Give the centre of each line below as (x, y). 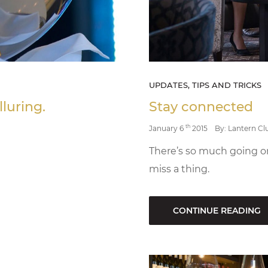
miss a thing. (179, 169)
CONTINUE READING (217, 210)
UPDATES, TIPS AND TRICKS (205, 85)
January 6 (167, 128)
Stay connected (201, 106)
